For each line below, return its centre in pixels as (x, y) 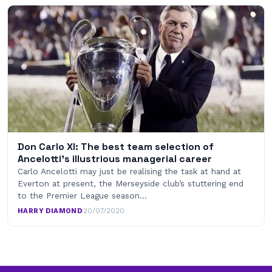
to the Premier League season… (82, 196)
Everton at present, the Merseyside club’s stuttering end (131, 184)
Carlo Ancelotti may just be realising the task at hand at (129, 172)
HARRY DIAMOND (50, 211)
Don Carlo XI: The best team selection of (116, 147)
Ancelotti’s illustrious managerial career (115, 159)
